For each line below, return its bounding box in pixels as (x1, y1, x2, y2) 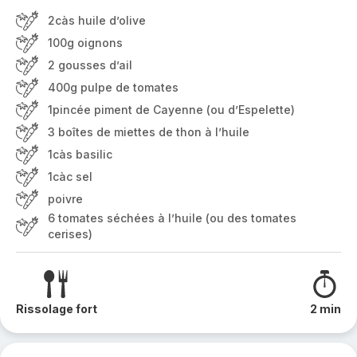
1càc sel (48, 170, 92, 183)
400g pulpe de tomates (48, 80, 178, 94)
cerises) (48, 227, 92, 241)
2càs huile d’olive (48, 14, 146, 27)
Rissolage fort (16, 302, 97, 316)
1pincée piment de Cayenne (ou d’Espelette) (48, 103, 295, 116)
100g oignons (48, 36, 123, 49)
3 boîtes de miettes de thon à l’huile (48, 125, 249, 139)
